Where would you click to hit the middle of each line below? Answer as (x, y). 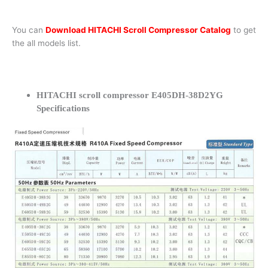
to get (243, 30)
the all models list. (46, 43)
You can (29, 30)
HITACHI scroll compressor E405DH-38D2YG (130, 95)
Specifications (63, 109)
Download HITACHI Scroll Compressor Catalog (138, 30)
